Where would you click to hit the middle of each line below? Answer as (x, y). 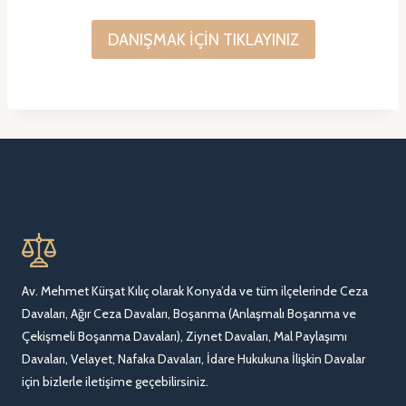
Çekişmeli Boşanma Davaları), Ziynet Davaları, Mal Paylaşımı (184, 336)
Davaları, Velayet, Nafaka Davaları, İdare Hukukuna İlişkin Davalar (193, 359)
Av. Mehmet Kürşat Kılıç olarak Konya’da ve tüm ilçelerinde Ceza (195, 291)
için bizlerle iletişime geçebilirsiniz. (115, 382)
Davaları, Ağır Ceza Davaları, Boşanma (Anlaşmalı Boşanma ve (189, 314)
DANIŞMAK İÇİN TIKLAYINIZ (203, 39)
